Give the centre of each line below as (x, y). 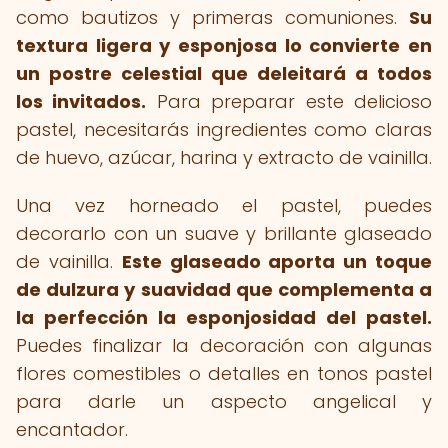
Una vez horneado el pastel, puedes (224, 205)
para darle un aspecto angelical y (224, 401)
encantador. (72, 429)
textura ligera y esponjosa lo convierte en (224, 45)
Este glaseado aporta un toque (277, 261)
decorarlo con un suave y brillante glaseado (224, 233)
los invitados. (81, 101)
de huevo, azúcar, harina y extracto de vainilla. (224, 157)
